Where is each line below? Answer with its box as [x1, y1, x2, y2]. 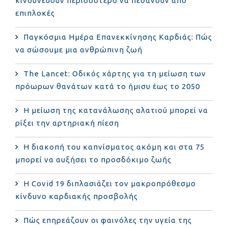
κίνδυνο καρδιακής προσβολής [15, 191, 138, 201]
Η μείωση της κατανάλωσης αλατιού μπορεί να [23, 105, 208, 115]
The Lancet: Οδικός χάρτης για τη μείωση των [23, 69, 206, 78]
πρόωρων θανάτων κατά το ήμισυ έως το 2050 [15, 81, 200, 91]
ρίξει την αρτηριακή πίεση [15, 118, 119, 127]
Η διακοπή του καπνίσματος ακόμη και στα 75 [23, 142, 205, 151]
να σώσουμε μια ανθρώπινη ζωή [15, 45, 142, 54]
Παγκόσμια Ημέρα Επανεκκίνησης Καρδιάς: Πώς [23, 32, 212, 41]
